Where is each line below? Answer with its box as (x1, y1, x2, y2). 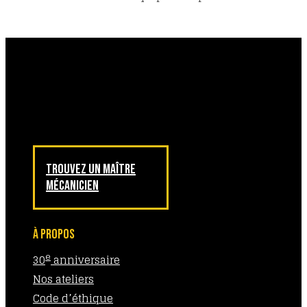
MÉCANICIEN (46, 177, 99, 194)
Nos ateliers (33, 270, 94, 288)
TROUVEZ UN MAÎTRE (46, 161, 136, 177)
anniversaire (51, 251, 120, 269)
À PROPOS (33, 226, 75, 243)
